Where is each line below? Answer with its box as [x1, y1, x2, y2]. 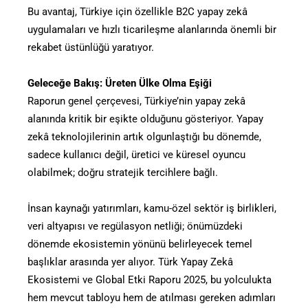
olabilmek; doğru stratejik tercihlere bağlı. [27, 166, 218, 179]
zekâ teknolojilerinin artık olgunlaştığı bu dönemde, [27, 130, 261, 143]
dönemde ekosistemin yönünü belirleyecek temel [27, 237, 252, 250]
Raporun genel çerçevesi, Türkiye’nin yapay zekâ [27, 94, 245, 107]
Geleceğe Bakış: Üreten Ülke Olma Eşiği [27, 76, 212, 89]
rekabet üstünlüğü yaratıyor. [27, 41, 154, 54]
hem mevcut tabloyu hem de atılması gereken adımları [27, 291, 276, 304]
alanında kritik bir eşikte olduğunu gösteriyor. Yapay [27, 112, 263, 125]
